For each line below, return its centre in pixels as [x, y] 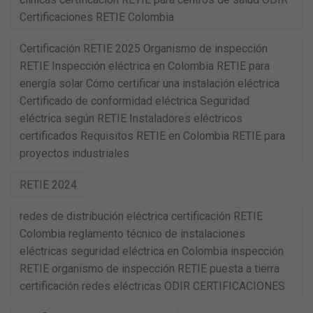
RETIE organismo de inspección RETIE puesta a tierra [150, 269]
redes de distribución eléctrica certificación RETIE [141, 216]
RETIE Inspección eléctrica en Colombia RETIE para [145, 66]
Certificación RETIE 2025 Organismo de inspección [144, 49]
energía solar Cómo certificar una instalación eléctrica [150, 83]
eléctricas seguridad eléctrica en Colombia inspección [152, 251]
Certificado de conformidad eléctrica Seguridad [134, 101]
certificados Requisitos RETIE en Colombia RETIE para [152, 136]
